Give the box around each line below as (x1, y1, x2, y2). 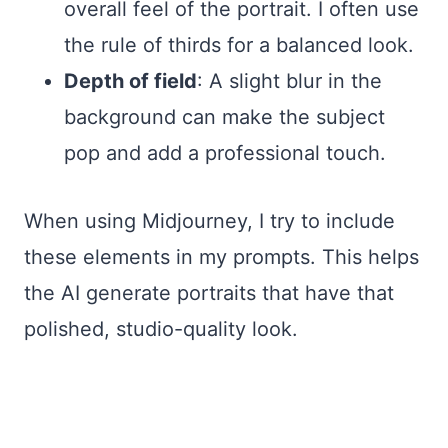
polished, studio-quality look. (24, 316, 298, 341)
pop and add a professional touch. (64, 140, 386, 165)
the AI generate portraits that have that (24, 280, 394, 305)
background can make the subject (64, 104, 385, 129)
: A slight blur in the (197, 68, 382, 93)
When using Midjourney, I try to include (24, 208, 395, 233)
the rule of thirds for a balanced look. (64, 32, 414, 57)
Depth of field (64, 68, 197, 93)
